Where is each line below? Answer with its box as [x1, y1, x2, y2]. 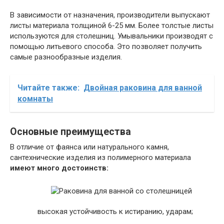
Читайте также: [17, 82, 79, 92]
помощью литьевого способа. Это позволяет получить [10, 41, 202, 51]
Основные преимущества [10, 126, 131, 137]
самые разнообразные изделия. [10, 52, 122, 61]
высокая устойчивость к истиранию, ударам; [37, 207, 193, 216]
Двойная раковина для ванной [83, 82, 202, 92]
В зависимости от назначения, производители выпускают [10, 10, 210, 19]
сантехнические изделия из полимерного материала [10, 152, 191, 162]
